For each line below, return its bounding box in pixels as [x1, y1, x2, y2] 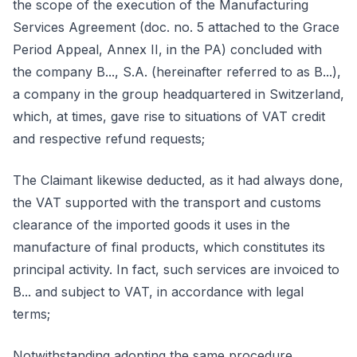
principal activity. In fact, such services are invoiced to [13, 261, 339, 277]
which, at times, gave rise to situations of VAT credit [13, 108, 325, 124]
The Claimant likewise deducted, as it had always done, [13, 172, 343, 188]
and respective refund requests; [13, 131, 205, 147]
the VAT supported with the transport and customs [13, 194, 321, 210]
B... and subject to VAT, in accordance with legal [13, 284, 304, 300]
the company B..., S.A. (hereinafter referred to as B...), [13, 64, 341, 80]
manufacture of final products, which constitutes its [13, 239, 325, 255]
